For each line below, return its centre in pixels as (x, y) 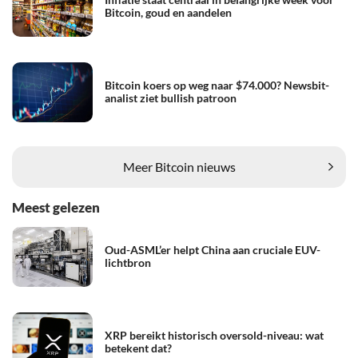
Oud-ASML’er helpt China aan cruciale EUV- (213, 250)
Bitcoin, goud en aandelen (168, 13)
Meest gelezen (56, 207)
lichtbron (128, 263)
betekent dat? (138, 348)
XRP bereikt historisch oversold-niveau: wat (214, 336)
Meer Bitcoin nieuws (179, 167)
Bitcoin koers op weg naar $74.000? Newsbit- (217, 86)
